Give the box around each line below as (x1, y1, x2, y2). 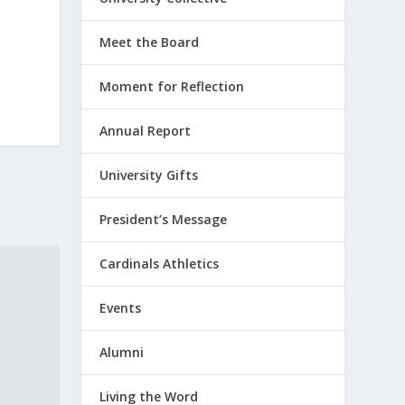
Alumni (99, 344, 145, 361)
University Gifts (99, 166, 199, 184)
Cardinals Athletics (99, 255, 220, 272)
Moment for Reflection (99, 78, 245, 95)
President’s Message (99, 211, 228, 228)
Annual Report (99, 122, 192, 139)
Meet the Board (99, 33, 200, 51)
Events (99, 299, 142, 316)
